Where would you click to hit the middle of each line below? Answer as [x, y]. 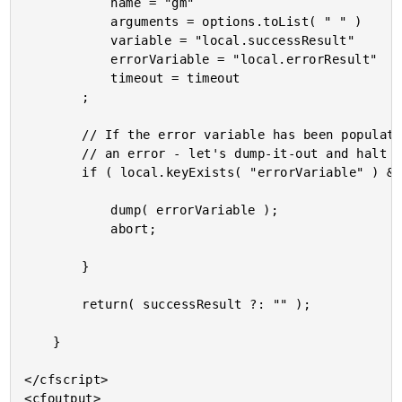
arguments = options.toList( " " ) [68, 22]
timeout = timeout [68, 78]
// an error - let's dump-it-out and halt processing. [53, 153]
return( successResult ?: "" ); [53, 304]
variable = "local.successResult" [68, 40]
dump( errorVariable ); [68, 210]
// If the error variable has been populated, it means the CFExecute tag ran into [53, 135]
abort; [68, 229]
